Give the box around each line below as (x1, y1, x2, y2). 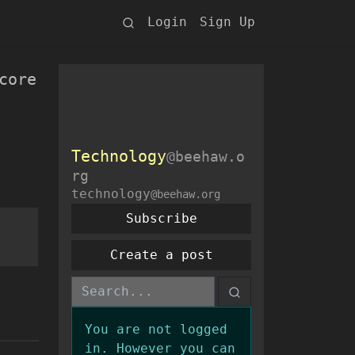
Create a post (109, 247, 213, 262)
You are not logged (85, 322, 227, 337)
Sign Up (200, 14, 255, 29)
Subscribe (125, 211, 197, 226)
